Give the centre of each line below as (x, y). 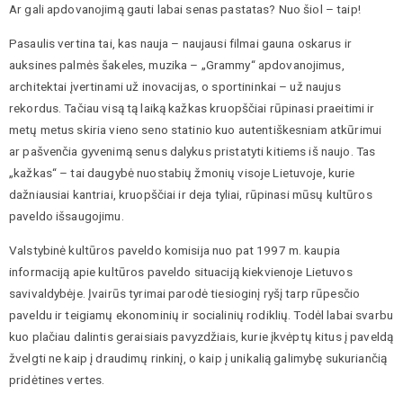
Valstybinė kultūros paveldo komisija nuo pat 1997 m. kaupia (175, 250)
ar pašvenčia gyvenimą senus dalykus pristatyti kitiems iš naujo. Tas (193, 151)
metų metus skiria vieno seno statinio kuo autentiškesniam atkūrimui (196, 129)
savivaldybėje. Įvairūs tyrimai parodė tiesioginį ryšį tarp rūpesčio (185, 293)
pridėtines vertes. (57, 379)
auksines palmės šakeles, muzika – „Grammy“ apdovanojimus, (177, 64)
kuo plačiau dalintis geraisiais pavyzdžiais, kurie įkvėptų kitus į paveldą (201, 336)
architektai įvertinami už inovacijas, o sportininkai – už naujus (175, 86)
